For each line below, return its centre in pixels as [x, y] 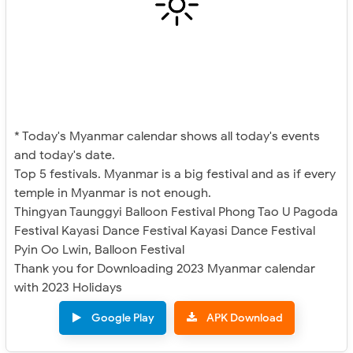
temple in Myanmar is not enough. [113, 193]
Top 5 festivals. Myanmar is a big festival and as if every [175, 174]
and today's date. [65, 155]
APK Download [244, 318]
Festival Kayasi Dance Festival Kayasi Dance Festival [165, 231]
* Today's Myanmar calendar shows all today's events [167, 136]
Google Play [123, 318]
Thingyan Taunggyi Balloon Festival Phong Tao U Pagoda [176, 212]
